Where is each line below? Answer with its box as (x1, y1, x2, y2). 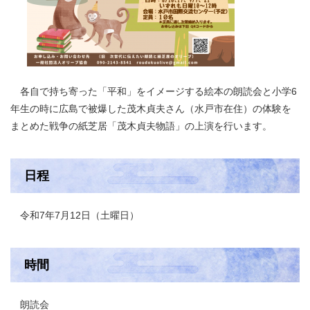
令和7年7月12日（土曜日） (10, 209, 149, 221)
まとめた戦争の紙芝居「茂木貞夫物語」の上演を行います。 (10, 120, 272, 131)
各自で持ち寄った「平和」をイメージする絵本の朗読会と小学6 (10, 85, 297, 97)
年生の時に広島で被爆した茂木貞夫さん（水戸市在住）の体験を (10, 102, 291, 114)
